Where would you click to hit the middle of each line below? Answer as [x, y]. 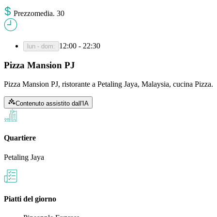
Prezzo [24, 13]
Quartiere [20, 138]
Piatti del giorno [30, 199]
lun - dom [40, 46]
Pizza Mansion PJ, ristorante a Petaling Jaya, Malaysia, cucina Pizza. [108, 84]
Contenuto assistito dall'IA [52, 104]
